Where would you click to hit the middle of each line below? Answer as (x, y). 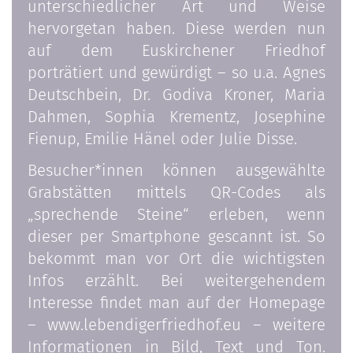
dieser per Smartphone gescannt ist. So (176, 237)
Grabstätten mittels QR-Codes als (176, 193)
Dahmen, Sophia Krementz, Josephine (176, 117)
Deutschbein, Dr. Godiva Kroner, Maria (176, 95)
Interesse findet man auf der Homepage (176, 303)
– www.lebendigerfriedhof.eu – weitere (176, 325)
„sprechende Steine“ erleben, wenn (176, 215)
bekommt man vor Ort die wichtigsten (176, 259)
